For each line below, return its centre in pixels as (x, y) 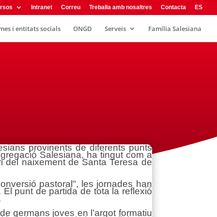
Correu (71, 7)
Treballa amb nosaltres (121, 7)
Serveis (115, 29)
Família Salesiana (175, 29)
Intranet (42, 7)
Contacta (173, 7)
